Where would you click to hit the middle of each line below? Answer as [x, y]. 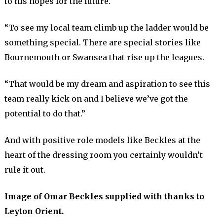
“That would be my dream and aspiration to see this [107, 84]
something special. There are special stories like [102, 42]
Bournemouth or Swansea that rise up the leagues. [105, 57]
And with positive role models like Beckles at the [102, 140]
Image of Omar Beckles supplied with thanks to [104, 196]
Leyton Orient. [34, 211]
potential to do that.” [45, 113]
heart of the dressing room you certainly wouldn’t [103, 155]
